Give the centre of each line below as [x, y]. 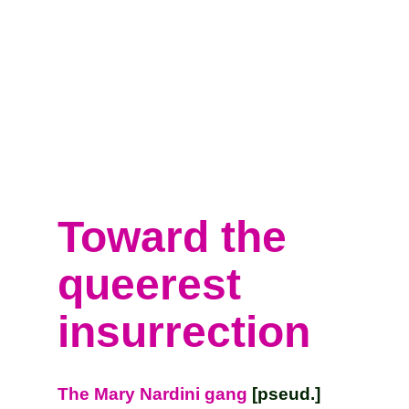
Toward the [173, 237]
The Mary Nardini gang [153, 394]
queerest [150, 284]
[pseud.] [284, 394]
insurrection [184, 332]
